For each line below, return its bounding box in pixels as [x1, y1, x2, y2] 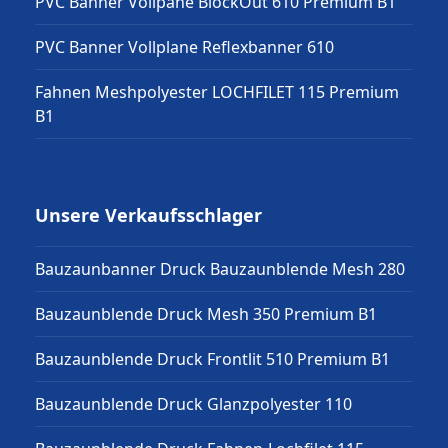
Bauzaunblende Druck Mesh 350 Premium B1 [34, 302, 377, 325]
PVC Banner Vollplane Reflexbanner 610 [34, 35, 334, 58]
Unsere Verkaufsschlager [34, 202, 262, 227]
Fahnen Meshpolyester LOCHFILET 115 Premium [34, 80, 399, 103]
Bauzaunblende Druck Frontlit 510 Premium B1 [34, 347, 390, 370]
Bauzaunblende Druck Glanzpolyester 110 [34, 392, 352, 415]
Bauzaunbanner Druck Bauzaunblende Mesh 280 [34, 257, 405, 280]
